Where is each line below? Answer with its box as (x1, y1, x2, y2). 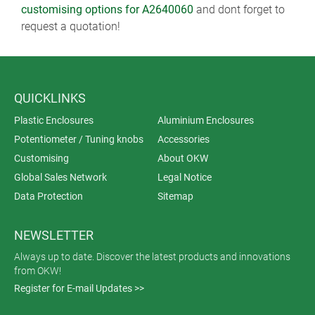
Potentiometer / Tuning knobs (14, 134, 143, 145)
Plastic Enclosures (14, 115, 94, 126)
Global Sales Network (14, 172, 107, 183)
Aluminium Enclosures (157, 115, 254, 126)
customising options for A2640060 (21, 3, 193, 16)
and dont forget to (193, 3, 285, 16)
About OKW (157, 153, 208, 164)
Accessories (157, 134, 210, 145)
